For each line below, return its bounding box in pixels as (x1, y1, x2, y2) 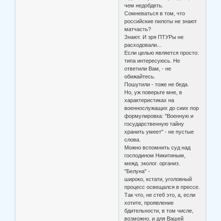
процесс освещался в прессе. (124, 184, 200, 190)
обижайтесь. (124, 73, 156, 79)
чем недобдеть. (124, 2, 164, 8)
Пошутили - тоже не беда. (124, 81, 189, 87)
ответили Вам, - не (124, 65, 172, 72)
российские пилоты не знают (124, 18, 197, 24)
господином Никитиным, (124, 152, 186, 158)
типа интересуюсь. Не (124, 57, 181, 64)
